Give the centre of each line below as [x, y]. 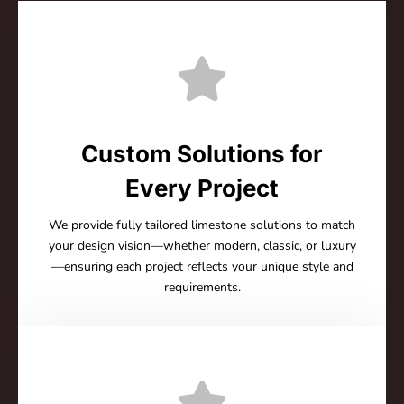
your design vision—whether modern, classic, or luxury [202, 245]
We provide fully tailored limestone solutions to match [202, 225]
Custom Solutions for [202, 153]
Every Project [202, 188]
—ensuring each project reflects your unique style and [202, 266]
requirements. [202, 287]
